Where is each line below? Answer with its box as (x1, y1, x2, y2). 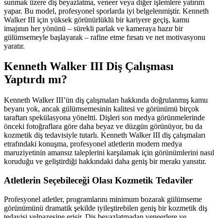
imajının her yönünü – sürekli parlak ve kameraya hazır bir (4, 24, 183, 33)
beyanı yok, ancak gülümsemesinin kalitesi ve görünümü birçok (4, 105, 199, 113)
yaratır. (4, 41, 25, 50)
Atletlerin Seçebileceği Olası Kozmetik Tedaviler (4, 175, 193, 186)
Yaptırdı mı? (4, 73, 67, 86)
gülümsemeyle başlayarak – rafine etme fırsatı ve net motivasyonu (4, 33, 205, 41)
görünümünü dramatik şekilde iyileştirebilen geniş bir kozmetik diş (4, 203, 207, 212)
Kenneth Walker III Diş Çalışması (4, 60, 174, 73)
